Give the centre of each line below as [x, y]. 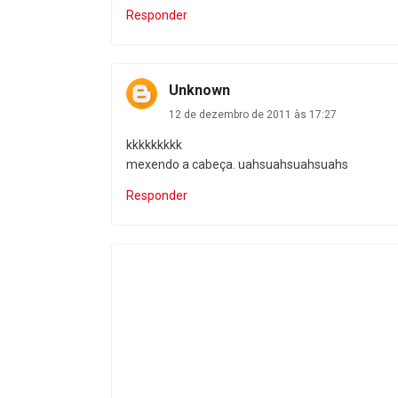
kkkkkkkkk [154, 145]
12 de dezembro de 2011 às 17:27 [253, 115]
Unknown [199, 91]
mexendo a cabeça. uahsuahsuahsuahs [237, 165]
